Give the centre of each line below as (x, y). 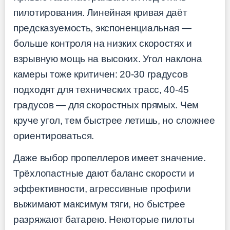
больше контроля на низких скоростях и (103, 43)
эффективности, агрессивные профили (102, 188)
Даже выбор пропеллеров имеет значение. (110, 158)
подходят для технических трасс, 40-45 (101, 89)
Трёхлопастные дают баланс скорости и (104, 173)
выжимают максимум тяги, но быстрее (99, 204)
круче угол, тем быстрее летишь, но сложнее (114, 120)
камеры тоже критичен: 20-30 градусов (101, 74)
